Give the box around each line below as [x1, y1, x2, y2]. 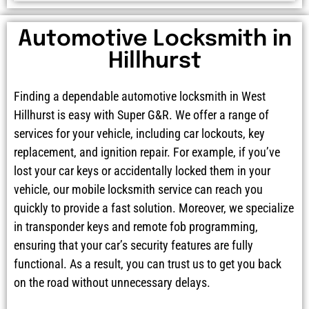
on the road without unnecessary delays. [14, 275, 210, 290]
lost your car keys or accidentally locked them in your [14, 163, 270, 179]
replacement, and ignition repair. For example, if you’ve [14, 145, 280, 160]
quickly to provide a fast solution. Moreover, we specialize [14, 201, 294, 216]
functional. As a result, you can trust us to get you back [14, 257, 281, 272]
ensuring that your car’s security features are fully [14, 238, 253, 253]
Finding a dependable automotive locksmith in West [14, 89, 266, 104]
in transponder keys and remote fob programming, [14, 219, 258, 235]
